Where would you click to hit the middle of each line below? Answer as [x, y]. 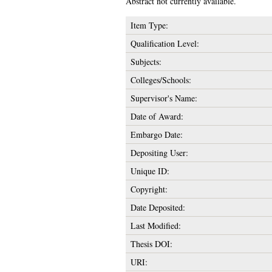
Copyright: [149, 189]
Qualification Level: [165, 44]
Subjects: [146, 62]
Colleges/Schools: [161, 80]
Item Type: [149, 25]
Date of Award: [157, 117]
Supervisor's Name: [164, 98]
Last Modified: [155, 226]
